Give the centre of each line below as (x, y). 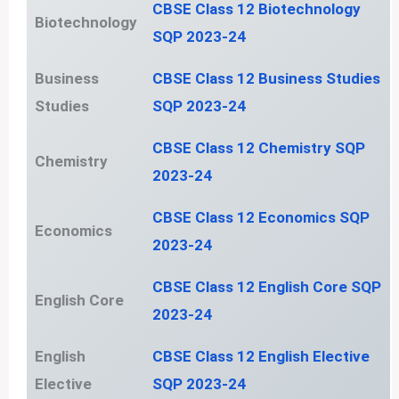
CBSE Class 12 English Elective (261, 356)
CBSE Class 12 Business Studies (266, 78)
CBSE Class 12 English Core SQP (266, 286)
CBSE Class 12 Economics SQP (261, 217)
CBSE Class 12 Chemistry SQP (258, 147)
